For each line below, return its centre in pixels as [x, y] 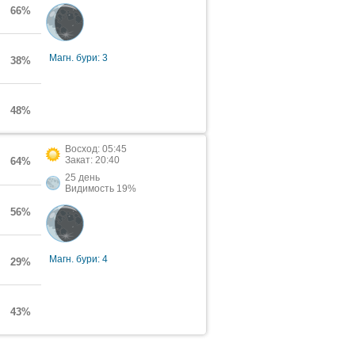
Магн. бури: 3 [78, 58]
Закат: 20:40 [92, 160]
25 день [82, 177]
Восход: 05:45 [96, 149]
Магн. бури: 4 [78, 259]
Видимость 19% [101, 189]
